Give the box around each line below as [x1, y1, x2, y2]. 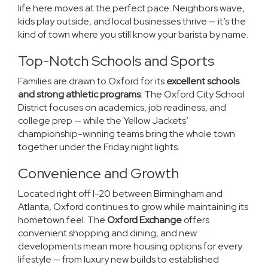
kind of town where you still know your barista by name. [18, 28, 248, 41]
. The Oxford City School [141, 87, 245, 100]
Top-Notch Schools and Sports [18, 51, 214, 70]
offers [182, 213, 209, 226]
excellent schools [166, 74, 239, 87]
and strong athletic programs [18, 87, 141, 100]
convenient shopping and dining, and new [18, 226, 197, 239]
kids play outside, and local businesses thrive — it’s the [18, 14, 246, 28]
